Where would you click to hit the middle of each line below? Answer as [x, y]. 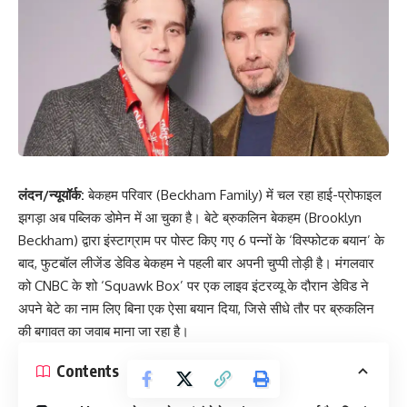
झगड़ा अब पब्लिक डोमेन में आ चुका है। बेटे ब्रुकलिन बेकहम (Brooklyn [190, 217]
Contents [88, 371]
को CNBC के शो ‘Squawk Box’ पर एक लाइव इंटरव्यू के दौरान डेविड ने [194, 285]
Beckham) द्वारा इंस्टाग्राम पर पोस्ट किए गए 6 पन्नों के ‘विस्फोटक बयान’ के [201, 240]
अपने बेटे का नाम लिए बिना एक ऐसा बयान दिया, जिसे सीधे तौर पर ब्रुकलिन [196, 308]
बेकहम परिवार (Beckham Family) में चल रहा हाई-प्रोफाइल [233, 194]
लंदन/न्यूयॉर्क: [51, 194]
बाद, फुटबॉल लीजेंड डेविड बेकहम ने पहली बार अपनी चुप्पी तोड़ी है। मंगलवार [196, 263]
